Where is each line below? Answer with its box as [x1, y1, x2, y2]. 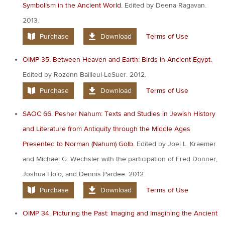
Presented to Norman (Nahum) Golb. [23, 139, 135, 149]
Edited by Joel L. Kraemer [135, 139, 216, 149]
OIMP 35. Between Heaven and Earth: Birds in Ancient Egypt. [23, 55, 212, 64]
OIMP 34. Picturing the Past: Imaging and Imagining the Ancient [23, 208, 217, 218]
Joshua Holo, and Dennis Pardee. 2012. [23, 169, 145, 179]
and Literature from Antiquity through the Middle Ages [23, 124, 190, 134]
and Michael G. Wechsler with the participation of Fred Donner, [23, 154, 217, 164]
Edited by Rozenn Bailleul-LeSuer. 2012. [23, 70, 146, 79]
